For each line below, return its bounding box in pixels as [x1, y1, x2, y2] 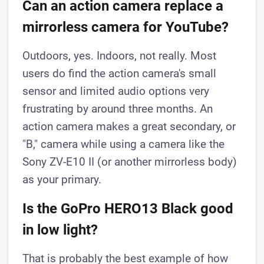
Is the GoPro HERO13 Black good [22, 200, 234, 217]
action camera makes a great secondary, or [22, 119, 236, 133]
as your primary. [22, 172, 102, 186]
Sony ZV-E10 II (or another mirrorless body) [22, 154, 237, 169]
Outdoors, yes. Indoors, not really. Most [22, 48, 217, 62]
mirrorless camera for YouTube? [22, 18, 229, 35]
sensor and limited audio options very [22, 84, 210, 98]
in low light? [22, 221, 98, 238]
